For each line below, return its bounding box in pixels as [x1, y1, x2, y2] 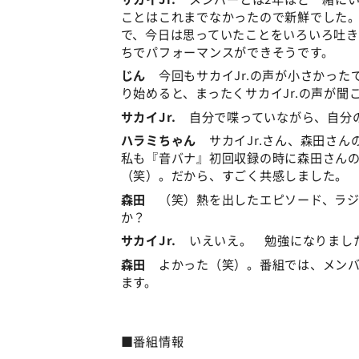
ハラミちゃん [120, 131, 197, 149]
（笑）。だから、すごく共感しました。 [120, 166, 349, 184]
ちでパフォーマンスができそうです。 [120, 42, 334, 60]
